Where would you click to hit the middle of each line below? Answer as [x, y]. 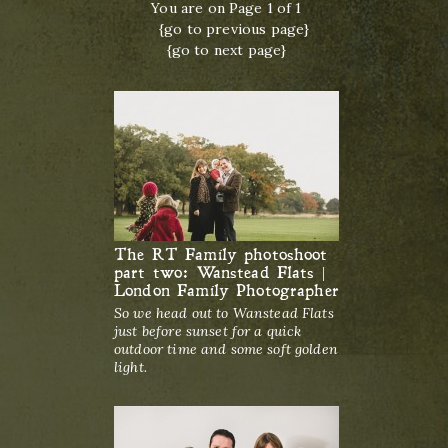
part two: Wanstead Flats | [219, 272]
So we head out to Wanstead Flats [224, 313]
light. [130, 367]
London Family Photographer [226, 290]
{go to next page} [226, 50]
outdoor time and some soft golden [226, 349]
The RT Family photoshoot [221, 254]
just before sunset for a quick [208, 331]
